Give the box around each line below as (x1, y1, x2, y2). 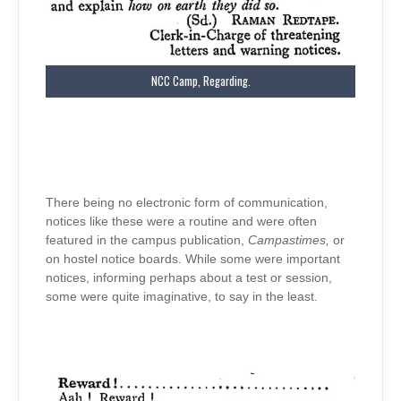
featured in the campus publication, (46, 234, 248, 248)
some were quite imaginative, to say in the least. (46, 290, 318, 304)
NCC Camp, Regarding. (150, 73, 251, 90)
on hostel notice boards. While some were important (46, 252, 340, 267)
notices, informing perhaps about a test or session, (46, 271, 332, 286)
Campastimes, (248, 234, 333, 248)
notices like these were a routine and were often (46, 215, 317, 229)
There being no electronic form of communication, (46, 196, 328, 210)
